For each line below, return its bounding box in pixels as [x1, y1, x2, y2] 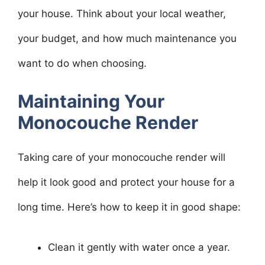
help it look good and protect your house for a [18, 176, 235, 188]
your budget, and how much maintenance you [18, 32, 237, 44]
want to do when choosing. [18, 57, 147, 69]
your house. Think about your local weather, [18, 7, 226, 20]
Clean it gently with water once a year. [48, 241, 230, 253]
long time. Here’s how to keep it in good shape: [18, 201, 241, 213]
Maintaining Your [18, 91, 164, 112]
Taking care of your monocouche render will [18, 151, 225, 163]
